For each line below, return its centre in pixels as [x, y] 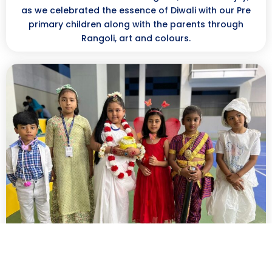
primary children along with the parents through [136, 24]
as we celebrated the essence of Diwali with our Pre [136, 10]
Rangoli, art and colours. [136, 38]
